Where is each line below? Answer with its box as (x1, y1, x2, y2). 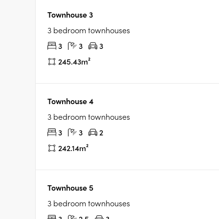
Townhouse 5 (47, 182, 93, 193)
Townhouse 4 (47, 95, 93, 107)
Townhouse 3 (47, 9, 93, 20)
